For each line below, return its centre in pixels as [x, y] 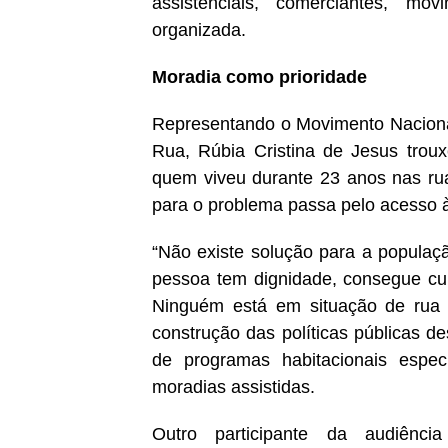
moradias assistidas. [233, 387]
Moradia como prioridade [259, 77]
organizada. [199, 30]
